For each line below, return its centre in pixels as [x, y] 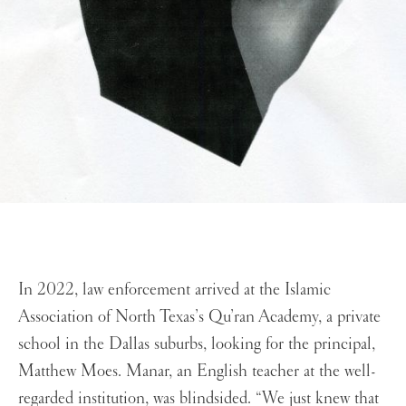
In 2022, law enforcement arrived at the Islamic [174, 290]
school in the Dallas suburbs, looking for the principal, [197, 344]
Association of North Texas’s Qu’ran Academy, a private [199, 317]
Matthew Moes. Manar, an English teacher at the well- [197, 371]
